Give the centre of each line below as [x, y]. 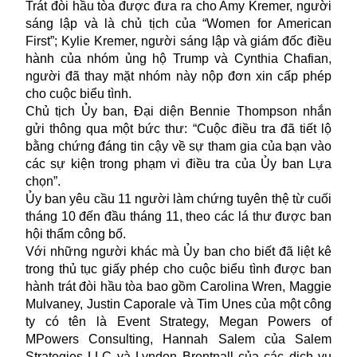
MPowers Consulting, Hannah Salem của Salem [178, 339]
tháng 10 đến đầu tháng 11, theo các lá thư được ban [178, 216]
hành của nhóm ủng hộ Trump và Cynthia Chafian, [178, 58]
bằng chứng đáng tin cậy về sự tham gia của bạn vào [178, 146]
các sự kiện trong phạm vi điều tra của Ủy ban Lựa [178, 163]
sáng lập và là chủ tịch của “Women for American [178, 23]
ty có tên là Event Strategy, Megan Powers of [178, 321]
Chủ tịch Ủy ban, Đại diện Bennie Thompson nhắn [178, 111]
